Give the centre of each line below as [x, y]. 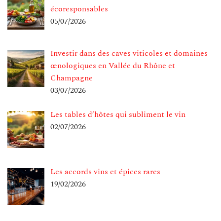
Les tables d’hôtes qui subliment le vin [118, 115]
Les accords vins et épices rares [105, 172]
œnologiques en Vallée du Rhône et [113, 66]
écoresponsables [79, 9]
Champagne [72, 78]
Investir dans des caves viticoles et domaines [129, 54]
